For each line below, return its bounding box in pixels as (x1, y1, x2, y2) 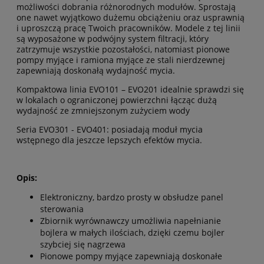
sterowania (40, 203, 84, 215)
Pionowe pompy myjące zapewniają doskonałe (40, 250, 222, 262)
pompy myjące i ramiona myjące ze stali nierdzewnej (16, 54, 225, 66)
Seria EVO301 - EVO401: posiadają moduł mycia (16, 124, 203, 136)
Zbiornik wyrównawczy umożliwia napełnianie (40, 215, 221, 227)
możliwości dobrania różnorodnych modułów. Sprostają (16, 1, 236, 13)
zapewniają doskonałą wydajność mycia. (16, 65, 175, 77)
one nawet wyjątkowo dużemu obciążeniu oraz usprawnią (16, 12, 245, 24)
